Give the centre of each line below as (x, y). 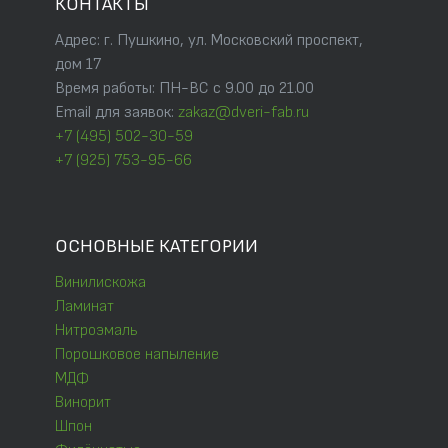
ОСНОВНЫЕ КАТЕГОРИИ (156, 247)
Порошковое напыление (137, 355)
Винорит (83, 403)
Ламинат (84, 307)
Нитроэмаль (96, 331)
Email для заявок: (116, 113)
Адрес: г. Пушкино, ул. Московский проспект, (209, 41)
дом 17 (78, 65)
